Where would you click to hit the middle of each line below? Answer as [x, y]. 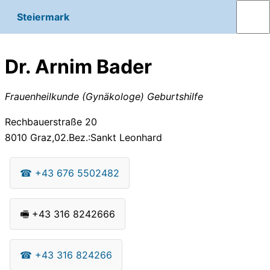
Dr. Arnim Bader [78, 67]
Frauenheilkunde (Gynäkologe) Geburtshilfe [104, 96]
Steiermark [43, 17]
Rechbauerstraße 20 [51, 121]
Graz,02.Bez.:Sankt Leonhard [95, 137]
